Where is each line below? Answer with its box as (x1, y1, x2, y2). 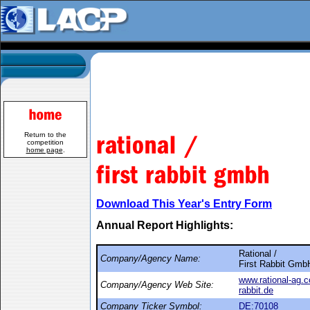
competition (27, 138, 64, 146)
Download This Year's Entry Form (96, 198, 272, 210)
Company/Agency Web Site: (100, 280, 214, 290)
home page (26, 146, 63, 154)
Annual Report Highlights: (96, 219, 233, 231)
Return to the (24, 131, 66, 138)
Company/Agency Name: (100, 253, 201, 264)
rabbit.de (239, 285, 273, 295)
